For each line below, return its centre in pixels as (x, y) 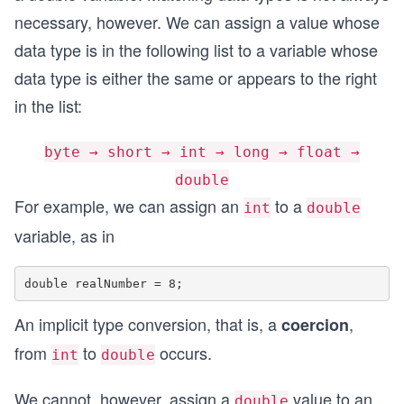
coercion (315, 325)
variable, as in (64, 235)
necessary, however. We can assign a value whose (197, 22)
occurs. (184, 353)
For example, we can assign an (129, 206)
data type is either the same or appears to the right (196, 78)
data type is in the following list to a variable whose (196, 50)
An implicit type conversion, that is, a (148, 324)
